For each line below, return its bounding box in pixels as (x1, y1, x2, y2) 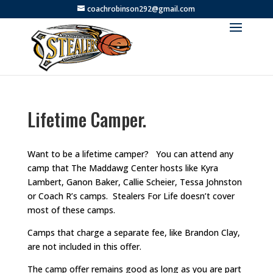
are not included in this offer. (27, 241, 141, 253)
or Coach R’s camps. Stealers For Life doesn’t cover (27, 190, 235, 202)
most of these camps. (27, 204, 115, 216)
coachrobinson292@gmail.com (87, 4, 196, 14)
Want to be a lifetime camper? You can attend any (27, 148, 233, 160)
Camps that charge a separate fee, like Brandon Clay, (27, 227, 240, 239)
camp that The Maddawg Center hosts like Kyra (27, 162, 218, 174)
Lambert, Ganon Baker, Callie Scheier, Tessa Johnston (27, 176, 242, 188)
